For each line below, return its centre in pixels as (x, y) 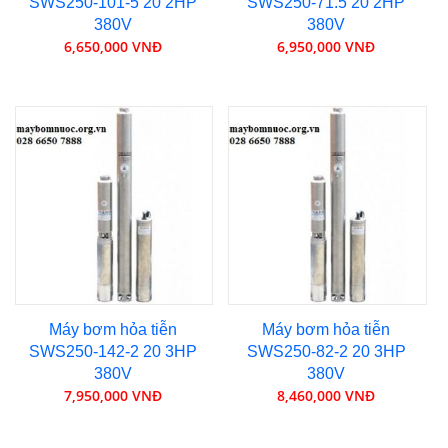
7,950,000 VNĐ (112, 395)
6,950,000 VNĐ (326, 46)
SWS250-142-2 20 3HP (112, 351)
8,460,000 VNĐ (326, 395)
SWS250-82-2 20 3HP (326, 351)
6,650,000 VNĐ (112, 46)
